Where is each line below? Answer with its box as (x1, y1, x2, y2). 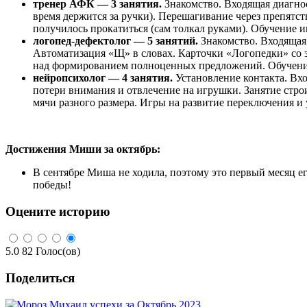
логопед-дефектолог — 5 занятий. (33, 34, 198, 47)
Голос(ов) (36, 245, 80, 258)
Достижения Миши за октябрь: (5, 143, 160, 155)
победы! (33, 178, 71, 191)
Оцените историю (5, 204, 110, 219)
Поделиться (5, 270, 75, 285)
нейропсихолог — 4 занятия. (33, 71, 173, 84)
